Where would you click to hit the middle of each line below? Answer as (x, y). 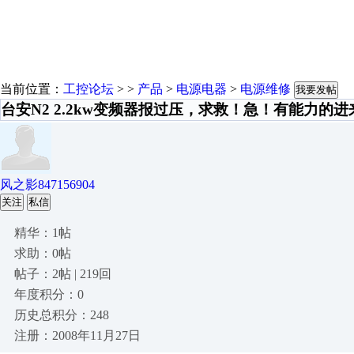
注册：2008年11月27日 (77, 335)
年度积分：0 (49, 294)
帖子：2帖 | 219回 (63, 274)
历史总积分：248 (62, 315)
